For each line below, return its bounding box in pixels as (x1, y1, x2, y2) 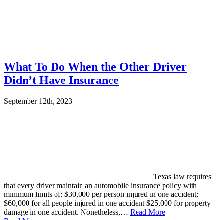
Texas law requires (153, 172, 211, 181)
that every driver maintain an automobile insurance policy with (4, 181, 197, 190)
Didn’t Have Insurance (4, 73, 119, 86)
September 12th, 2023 (4, 96, 72, 105)
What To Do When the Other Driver (4, 60, 187, 73)
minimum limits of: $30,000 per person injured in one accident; (4, 190, 198, 198)
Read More (130, 207, 165, 216)
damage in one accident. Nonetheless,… (4, 207, 130, 216)
